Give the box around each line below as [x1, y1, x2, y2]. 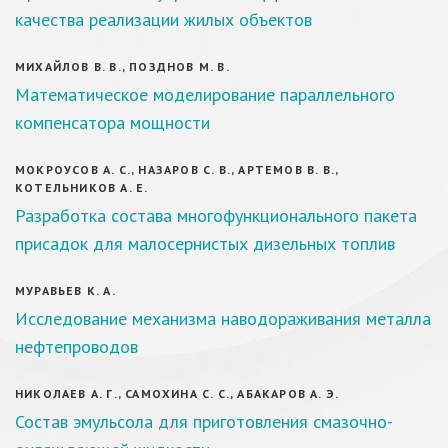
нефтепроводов [15, 335, 138, 358]
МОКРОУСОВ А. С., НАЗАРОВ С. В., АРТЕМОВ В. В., [15, 162, 339, 177]
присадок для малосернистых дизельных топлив [15, 232, 395, 255]
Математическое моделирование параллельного [15, 83, 395, 106]
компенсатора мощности [15, 111, 210, 134]
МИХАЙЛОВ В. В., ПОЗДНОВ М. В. [15, 59, 230, 74]
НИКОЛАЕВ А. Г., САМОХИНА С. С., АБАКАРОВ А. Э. [15, 386, 340, 401]
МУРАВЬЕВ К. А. [15, 283, 116, 298]
